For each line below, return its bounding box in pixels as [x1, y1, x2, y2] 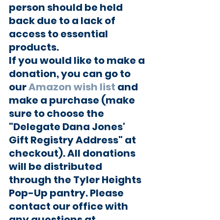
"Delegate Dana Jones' [9, 119, 127, 134]
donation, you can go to [9, 66, 133, 81]
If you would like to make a [9, 53, 147, 67]
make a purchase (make [9, 93, 137, 107]
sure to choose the [9, 106, 106, 120]
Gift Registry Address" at [9, 133, 138, 147]
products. [9, 40, 59, 54]
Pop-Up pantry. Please [9, 186, 126, 200]
